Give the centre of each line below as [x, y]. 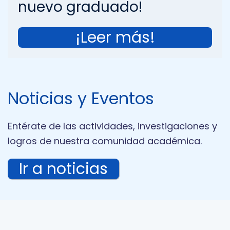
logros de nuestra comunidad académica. [105, 141]
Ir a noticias [63, 169]
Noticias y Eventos [81, 98]
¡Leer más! [148, 37]
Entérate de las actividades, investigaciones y [112, 126]
